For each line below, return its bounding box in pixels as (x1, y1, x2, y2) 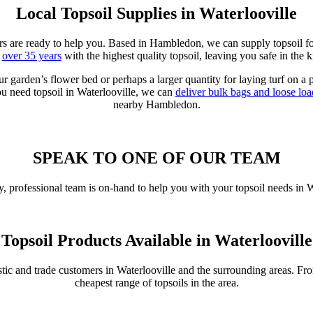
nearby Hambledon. (112, 98, 201, 110)
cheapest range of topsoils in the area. (74, 277, 239, 289)
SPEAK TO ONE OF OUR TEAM (32, 148, 281, 167)
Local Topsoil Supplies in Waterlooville (16, 3, 297, 22)
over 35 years (1, 49, 61, 61)
